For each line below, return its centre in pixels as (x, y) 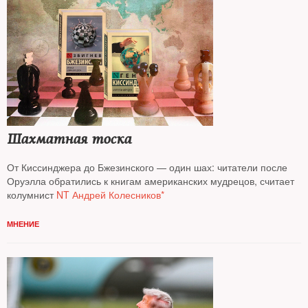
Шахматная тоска (69, 139)
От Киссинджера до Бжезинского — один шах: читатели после (147, 167)
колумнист (30, 195)
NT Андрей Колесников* (109, 195)
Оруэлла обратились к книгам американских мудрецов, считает (151, 181)
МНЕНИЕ (23, 224)
